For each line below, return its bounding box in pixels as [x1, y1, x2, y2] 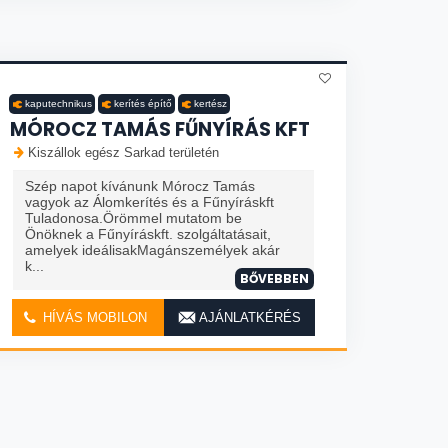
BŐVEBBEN [240, 270, 309, 287]
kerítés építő [114, 98, 172, 109]
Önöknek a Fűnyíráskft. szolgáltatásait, [25, 226, 271, 242]
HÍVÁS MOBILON [38, 310, 147, 325]
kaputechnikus [25, 98, 92, 109]
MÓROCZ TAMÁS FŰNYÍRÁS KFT [10, 116, 310, 143]
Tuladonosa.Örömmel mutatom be [25, 210, 242, 226]
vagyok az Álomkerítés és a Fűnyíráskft [25, 194, 274, 210]
